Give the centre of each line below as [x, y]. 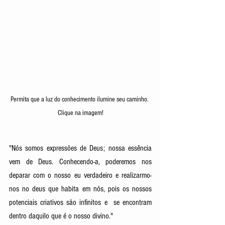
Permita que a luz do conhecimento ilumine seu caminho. [80, 100]
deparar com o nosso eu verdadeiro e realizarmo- [80, 176]
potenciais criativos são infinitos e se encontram [80, 203]
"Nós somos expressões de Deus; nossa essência [80, 148]
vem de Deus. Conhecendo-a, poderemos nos [80, 162]
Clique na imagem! [80, 113]
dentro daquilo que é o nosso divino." [62, 216]
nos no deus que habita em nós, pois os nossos [80, 189]
